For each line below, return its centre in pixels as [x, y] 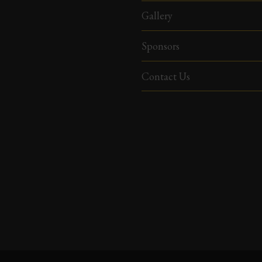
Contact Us [166, 76]
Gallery [157, 16]
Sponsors [161, 46]
